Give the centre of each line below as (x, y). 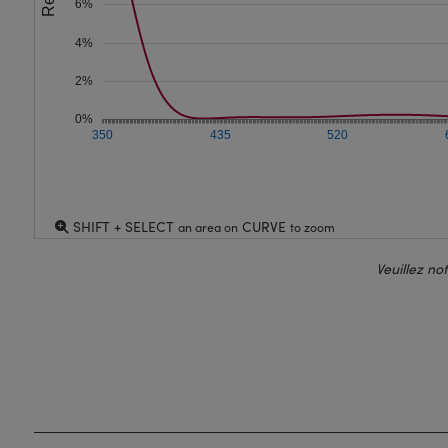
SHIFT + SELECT (123, 227)
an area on (207, 227)
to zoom (312, 227)
